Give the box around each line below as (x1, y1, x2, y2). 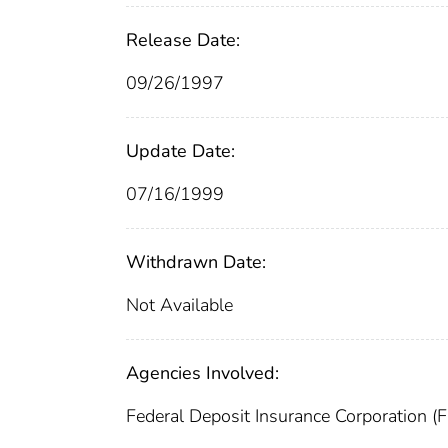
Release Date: (126, 27, 240, 52)
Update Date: (126, 138, 235, 163)
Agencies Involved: (126, 360, 279, 385)
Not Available (126, 292, 233, 317)
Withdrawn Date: (126, 249, 266, 274)
